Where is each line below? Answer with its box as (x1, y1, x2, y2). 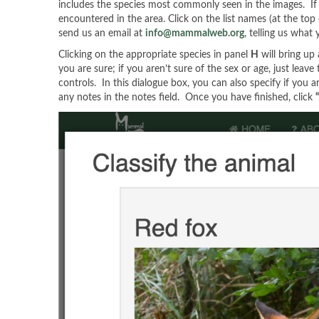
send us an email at (58, 28, 145, 39)
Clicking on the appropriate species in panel (58, 50, 251, 61)
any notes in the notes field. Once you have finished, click (58, 93, 315, 103)
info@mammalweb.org (145, 28, 244, 39)
